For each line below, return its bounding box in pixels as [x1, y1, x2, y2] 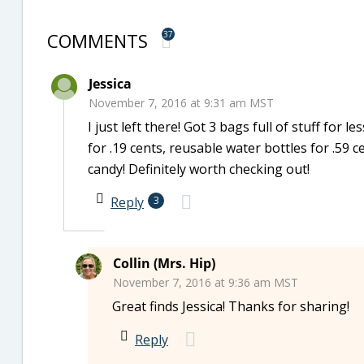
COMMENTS [47, 28, 153, 53]
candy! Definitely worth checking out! [88, 159, 310, 178]
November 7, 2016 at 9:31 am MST [89, 94, 274, 110]
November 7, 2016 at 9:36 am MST [113, 274, 298, 290]
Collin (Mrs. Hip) [113, 253, 215, 272]
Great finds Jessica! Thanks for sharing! [112, 297, 349, 315]
